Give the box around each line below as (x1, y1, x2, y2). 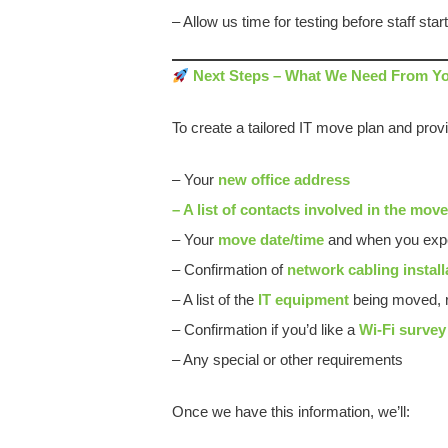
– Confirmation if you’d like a (172, 321, 359, 338)
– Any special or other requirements (172, 351, 403, 368)
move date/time (218, 231, 324, 248)
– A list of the (172, 291, 258, 308)
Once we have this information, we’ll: (172, 403, 410, 420)
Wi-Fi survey (359, 321, 446, 338)
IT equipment (258, 291, 349, 308)
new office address (218, 171, 350, 188)
